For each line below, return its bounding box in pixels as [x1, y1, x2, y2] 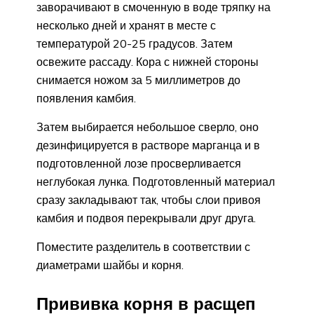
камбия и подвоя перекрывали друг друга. [36, 210, 256, 225]
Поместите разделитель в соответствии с [36, 239, 250, 254]
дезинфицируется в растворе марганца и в [36, 137, 260, 152]
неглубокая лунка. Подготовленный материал [36, 174, 275, 189]
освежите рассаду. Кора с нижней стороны [36, 54, 259, 69]
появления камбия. [36, 90, 136, 105]
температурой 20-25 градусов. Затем [36, 36, 233, 50]
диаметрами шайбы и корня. [36, 257, 184, 272]
